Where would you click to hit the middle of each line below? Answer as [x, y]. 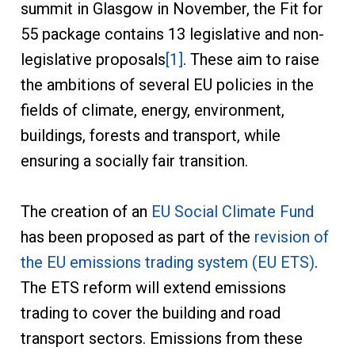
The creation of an [86, 212]
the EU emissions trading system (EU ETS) [167, 263]
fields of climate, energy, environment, [152, 111]
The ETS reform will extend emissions [153, 288]
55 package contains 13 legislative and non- [172, 34]
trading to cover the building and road [150, 313]
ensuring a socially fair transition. [134, 161]
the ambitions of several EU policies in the [167, 85]
